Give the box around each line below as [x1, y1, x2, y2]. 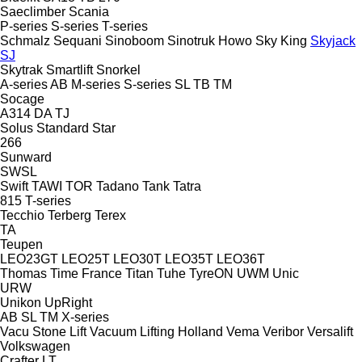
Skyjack [310, 33, 356, 48]
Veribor [263, 324, 304, 339]
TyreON [189, 266, 234, 280]
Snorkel [96, 62, 141, 77]
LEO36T [217, 251, 265, 266]
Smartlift [46, 62, 93, 77]
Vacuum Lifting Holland [90, 324, 223, 339]
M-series [71, 77, 120, 91]
